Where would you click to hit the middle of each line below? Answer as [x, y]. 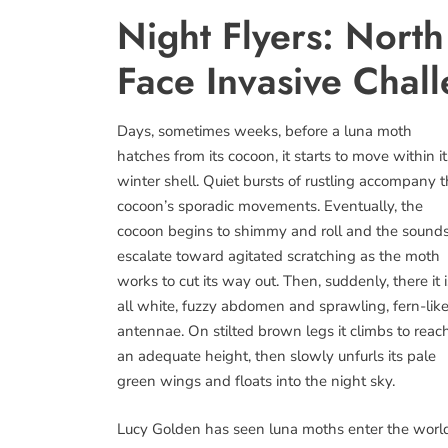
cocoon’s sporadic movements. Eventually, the [270, 206]
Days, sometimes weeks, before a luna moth [264, 131]
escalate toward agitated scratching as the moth [278, 256]
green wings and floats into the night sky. [256, 381]
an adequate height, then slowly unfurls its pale [276, 356]
